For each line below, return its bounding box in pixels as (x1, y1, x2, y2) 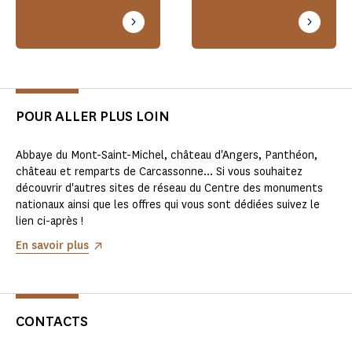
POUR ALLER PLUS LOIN (16, 107, 170, 126)
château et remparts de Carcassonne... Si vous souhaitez (16, 164, 302, 180)
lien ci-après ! (16, 214, 83, 229)
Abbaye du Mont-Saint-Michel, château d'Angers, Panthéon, (16, 148, 317, 163)
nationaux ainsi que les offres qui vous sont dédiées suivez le (16, 197, 320, 213)
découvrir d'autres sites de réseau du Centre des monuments (16, 181, 323, 196)
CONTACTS (16, 312, 88, 332)
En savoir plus (16, 238, 89, 254)
